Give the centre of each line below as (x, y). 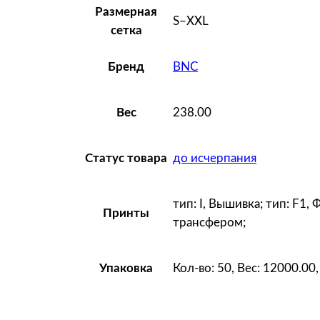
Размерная (126, 11)
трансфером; (209, 222)
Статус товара (126, 158)
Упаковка (126, 268)
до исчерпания (215, 158)
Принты (126, 213)
